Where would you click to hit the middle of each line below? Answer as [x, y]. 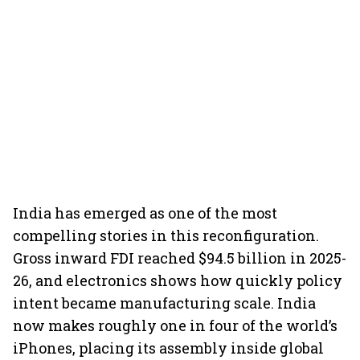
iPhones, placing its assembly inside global [168, 348]
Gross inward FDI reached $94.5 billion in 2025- [180, 258]
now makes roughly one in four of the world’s [175, 325]
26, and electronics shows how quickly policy [178, 280]
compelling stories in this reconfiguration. [166, 235]
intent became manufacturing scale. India [164, 303]
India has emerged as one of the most [145, 213]
